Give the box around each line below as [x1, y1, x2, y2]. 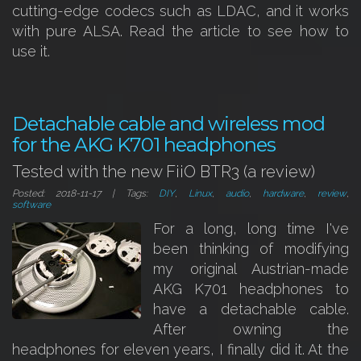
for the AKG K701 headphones [12, 133, 276, 156]
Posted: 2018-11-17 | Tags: [12, 188, 159, 199]
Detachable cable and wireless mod [12, 112, 325, 135]
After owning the [153, 321, 349, 338]
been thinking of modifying [153, 240, 349, 257]
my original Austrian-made [153, 260, 349, 277]
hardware [263, 188, 304, 199]
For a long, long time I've [153, 220, 349, 237]
